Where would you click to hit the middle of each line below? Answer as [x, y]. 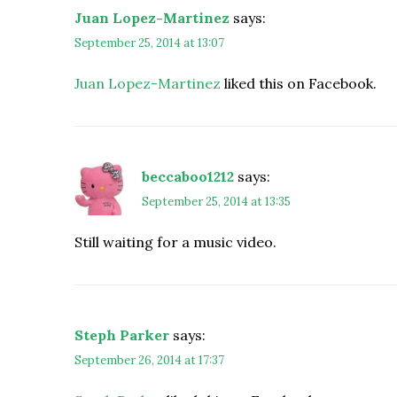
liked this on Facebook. [299, 83]
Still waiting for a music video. [175, 241]
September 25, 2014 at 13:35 [216, 201]
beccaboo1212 [188, 176]
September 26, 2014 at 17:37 [149, 360]
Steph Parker [122, 335]
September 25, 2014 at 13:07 [149, 43]
